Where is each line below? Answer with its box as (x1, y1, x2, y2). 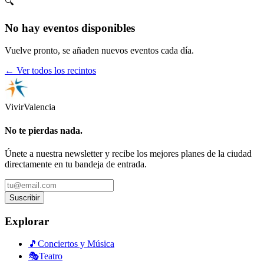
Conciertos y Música (38, 239, 114, 249)
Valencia (24, 102, 55, 113)
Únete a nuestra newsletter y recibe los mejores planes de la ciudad (5, 148, 252, 159)
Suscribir (9, 193, 39, 202)
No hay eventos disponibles (5, 21, 135, 34)
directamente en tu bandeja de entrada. (5, 159, 147, 169)
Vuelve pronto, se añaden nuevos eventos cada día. (5, 45, 194, 56)
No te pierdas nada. (5, 125, 82, 136)
